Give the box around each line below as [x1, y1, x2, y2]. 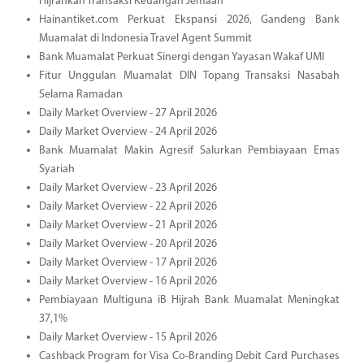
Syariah [38, 162, 75, 175]
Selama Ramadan [38, 88, 123, 101]
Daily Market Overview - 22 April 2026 [38, 200, 217, 213]
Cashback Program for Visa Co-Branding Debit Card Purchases [38, 349, 340, 362]
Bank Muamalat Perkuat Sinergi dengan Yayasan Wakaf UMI [38, 50, 324, 63]
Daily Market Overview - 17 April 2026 [38, 256, 217, 269]
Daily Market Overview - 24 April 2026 [38, 125, 217, 138]
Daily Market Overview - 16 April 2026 [38, 275, 217, 288]
